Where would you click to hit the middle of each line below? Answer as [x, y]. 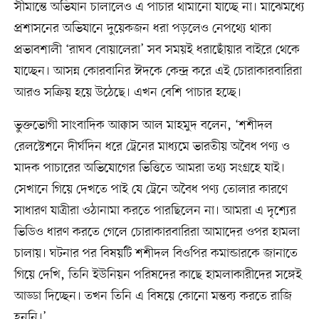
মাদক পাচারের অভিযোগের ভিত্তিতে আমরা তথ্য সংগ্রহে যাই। [149, 168]
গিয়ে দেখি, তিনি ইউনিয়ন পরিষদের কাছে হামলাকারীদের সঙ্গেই [158, 275]
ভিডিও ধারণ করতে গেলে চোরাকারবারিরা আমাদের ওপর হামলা [157, 232]
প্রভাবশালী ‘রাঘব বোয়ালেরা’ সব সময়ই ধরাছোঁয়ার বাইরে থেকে [157, 50]
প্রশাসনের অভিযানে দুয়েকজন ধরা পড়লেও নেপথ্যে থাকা [142, 29]
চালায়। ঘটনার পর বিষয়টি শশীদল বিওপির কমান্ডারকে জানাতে [156, 254]
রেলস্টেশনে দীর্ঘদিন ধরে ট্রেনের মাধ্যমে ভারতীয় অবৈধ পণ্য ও [152, 147]
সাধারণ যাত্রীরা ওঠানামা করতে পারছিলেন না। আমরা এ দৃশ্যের [155, 211]
